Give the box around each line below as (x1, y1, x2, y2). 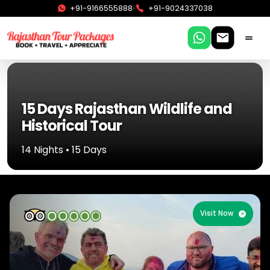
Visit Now (200, 209, 234, 219)
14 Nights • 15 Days (22, 143, 107, 157)
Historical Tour (22, 116, 122, 136)
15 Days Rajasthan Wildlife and (22, 99, 232, 119)
